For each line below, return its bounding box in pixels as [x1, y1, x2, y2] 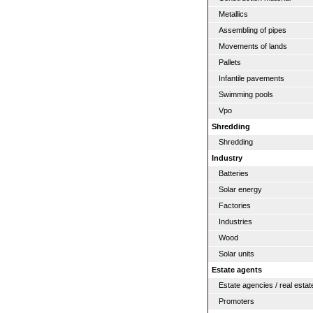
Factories [219, 201, 251, 210]
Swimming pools [219, 90, 273, 99]
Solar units [219, 249, 254, 258]
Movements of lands [219, 42, 287, 50]
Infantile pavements [219, 74, 284, 82]
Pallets [219, 58, 241, 66]
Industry [212, 154, 242, 162]
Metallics [219, 10, 248, 18]
